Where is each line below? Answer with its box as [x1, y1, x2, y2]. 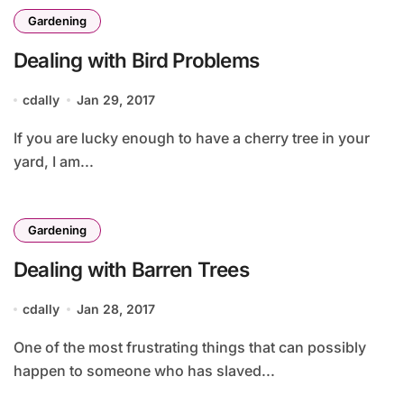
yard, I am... [14, 152, 94, 170]
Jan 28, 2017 [76, 301, 155, 317]
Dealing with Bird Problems [14, 48, 260, 72]
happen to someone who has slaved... [14, 362, 275, 380]
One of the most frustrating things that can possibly [14, 338, 24, 356]
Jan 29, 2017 [76, 92, 155, 107]
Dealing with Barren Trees [14, 257, 249, 281]
